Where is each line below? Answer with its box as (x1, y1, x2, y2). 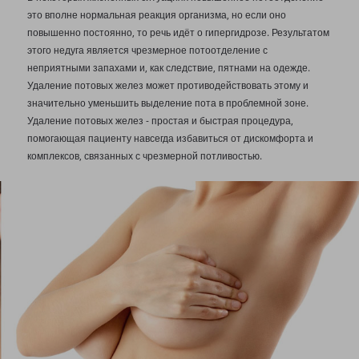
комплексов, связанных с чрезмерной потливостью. (26, 149, 262, 163)
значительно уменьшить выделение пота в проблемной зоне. (26, 96, 309, 111)
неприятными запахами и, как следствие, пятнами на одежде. (26, 61, 310, 75)
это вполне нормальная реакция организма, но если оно (26, 8, 286, 22)
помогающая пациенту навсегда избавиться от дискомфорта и (26, 131, 313, 146)
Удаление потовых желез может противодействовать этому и (26, 79, 309, 93)
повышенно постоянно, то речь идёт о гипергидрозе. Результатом (26, 26, 329, 40)
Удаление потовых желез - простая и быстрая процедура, (26, 114, 293, 128)
